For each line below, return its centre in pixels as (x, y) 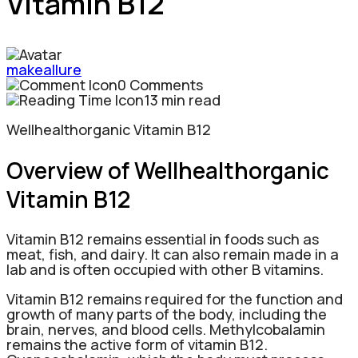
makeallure (44, 69)
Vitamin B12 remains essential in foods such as (163, 239)
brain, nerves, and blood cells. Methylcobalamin (166, 330)
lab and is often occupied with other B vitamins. (165, 270)
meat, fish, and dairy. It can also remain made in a (173, 255)
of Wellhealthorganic (216, 170)
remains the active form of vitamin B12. (137, 345)
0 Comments (160, 84)
